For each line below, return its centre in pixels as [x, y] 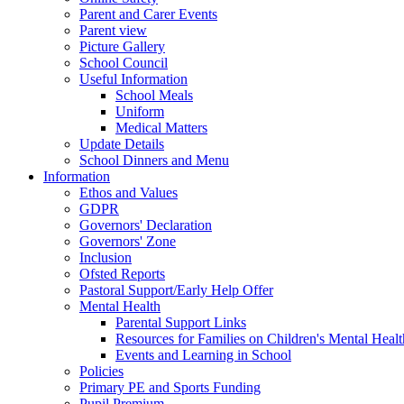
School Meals [154, 95]
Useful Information [133, 78]
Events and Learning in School [203, 354]
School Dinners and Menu [154, 160]
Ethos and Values [129, 192]
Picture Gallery [122, 46]
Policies [101, 371]
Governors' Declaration [146, 225]
